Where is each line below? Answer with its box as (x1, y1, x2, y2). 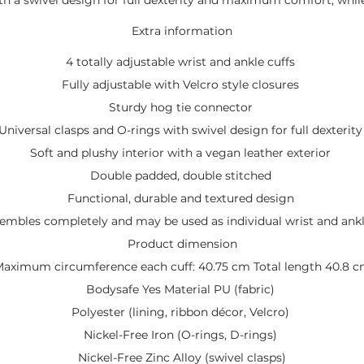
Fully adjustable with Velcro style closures (62, 76, 302, 92)
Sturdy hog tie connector (108, 99, 256, 115)
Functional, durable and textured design (67, 190, 297, 206)
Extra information (132, 23, 232, 38)
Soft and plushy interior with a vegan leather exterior (30, 145, 334, 160)
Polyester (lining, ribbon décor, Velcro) (71, 304, 292, 319)
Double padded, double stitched (89, 167, 275, 183)
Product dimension (127, 236, 237, 251)
